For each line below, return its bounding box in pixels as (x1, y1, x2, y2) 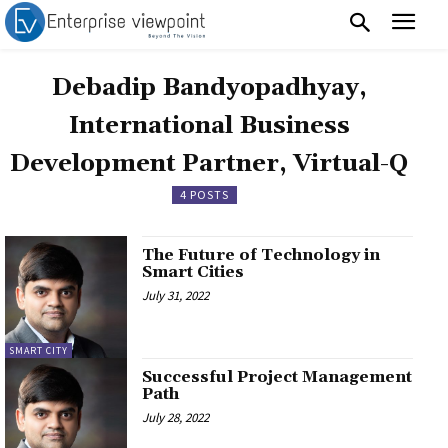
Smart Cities (142, 261, 245, 282)
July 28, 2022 (142, 408, 210, 426)
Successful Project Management (142, 366, 413, 387)
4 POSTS (179, 186, 229, 202)
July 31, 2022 (142, 286, 210, 304)
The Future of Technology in (142, 244, 381, 265)
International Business (68, 110, 350, 141)
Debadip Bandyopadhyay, (51, 72, 367, 103)
